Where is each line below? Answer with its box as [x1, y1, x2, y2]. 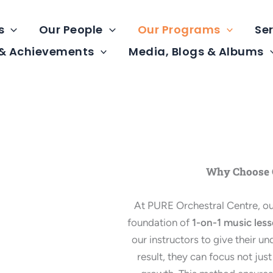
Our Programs [137, 22, 221, 37]
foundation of [127, 216, 192, 229]
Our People [38, 22, 103, 37]
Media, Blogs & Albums [129, 44, 264, 59]
